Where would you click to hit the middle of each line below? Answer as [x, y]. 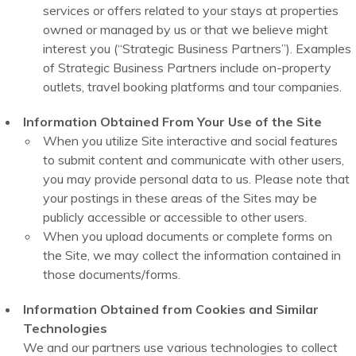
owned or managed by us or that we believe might [186, 30]
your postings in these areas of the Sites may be [180, 198]
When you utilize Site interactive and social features [191, 141]
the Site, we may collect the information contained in [192, 255]
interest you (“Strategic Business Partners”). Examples [197, 49]
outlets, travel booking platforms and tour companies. [193, 87]
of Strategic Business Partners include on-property [188, 68]
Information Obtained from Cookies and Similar [171, 310]
